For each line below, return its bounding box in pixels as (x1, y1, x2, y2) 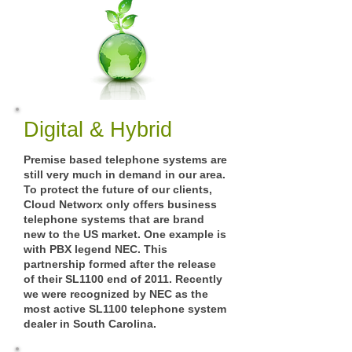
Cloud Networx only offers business (24, 198, 217, 211)
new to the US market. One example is (24, 228, 226, 240)
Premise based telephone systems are (24, 153, 227, 166)
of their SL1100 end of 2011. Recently (24, 273, 222, 285)
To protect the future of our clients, (24, 183, 212, 196)
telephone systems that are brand (24, 213, 204, 225)
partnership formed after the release (24, 258, 216, 270)
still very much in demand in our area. (24, 168, 225, 181)
